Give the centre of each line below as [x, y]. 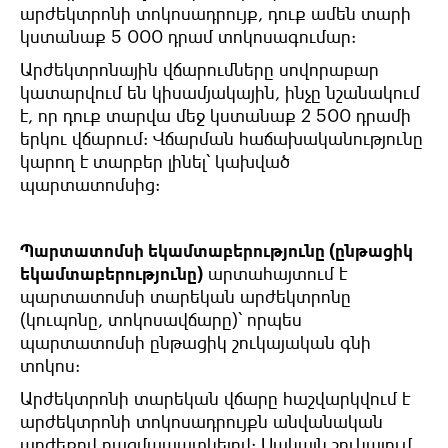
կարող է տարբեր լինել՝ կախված [155, 161]
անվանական [328, 421]
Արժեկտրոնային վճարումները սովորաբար [199, 69]
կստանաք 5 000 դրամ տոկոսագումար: [188, 36]
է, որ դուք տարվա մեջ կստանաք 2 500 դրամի [215, 115]
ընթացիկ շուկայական [242, 342]
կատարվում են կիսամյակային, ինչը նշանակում [220, 92]
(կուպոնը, [64, 319]
